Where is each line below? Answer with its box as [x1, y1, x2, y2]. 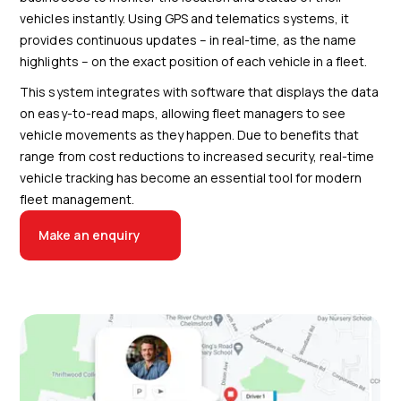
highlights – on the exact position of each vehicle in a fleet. [20, 53, 368, 70]
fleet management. [20, 191, 134, 208]
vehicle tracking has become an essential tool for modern [20, 169, 363, 186]
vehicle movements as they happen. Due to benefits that [20, 126, 360, 143]
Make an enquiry [38, 226, 141, 243]
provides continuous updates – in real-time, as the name [20, 31, 357, 48]
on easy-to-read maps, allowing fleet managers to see [20, 105, 346, 122]
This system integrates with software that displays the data [20, 83, 380, 100]
